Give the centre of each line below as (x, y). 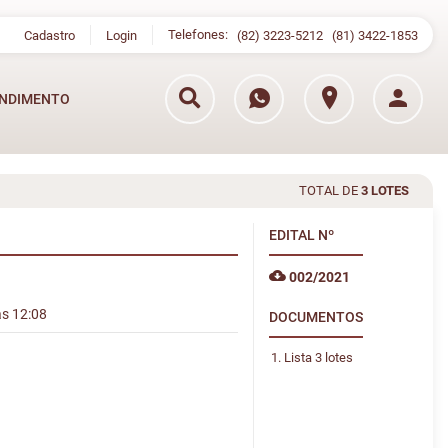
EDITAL (293, 235)
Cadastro (49, 36)
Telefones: (202, 34)
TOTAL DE (330, 190)
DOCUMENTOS (315, 317)
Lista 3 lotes (318, 357)
